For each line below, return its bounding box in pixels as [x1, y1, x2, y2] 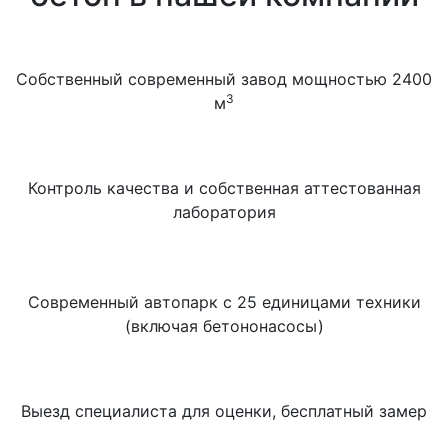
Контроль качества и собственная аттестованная [27, 178, 421, 198]
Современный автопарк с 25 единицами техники [27, 292, 421, 312]
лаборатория [172, 202, 276, 222]
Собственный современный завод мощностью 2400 [16, 69, 432, 89]
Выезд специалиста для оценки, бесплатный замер [21, 401, 427, 421]
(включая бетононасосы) [124, 316, 324, 336]
